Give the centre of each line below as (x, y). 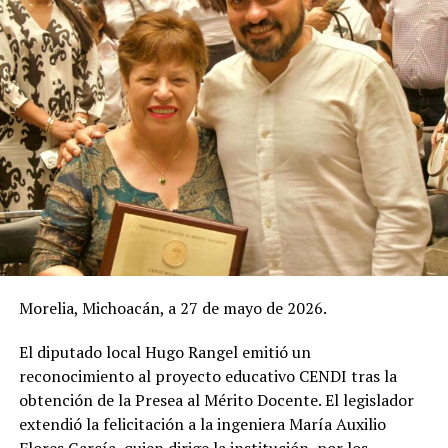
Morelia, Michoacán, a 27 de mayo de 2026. (172, 307)
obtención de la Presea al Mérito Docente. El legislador (216, 399)
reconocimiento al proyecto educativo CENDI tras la (207, 375)
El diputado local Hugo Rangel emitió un (164, 351)
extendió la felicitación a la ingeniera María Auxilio (202, 423)
